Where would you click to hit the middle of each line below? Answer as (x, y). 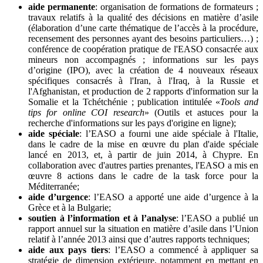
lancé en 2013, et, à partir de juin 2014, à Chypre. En (143, 154)
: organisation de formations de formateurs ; (177, 6)
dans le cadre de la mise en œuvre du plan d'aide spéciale (143, 144)
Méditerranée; (54, 186)
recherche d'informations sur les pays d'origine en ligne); (132, 123)
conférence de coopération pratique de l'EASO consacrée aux (143, 49)
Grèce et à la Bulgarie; (70, 207)
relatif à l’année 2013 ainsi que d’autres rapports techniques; (139, 239)
